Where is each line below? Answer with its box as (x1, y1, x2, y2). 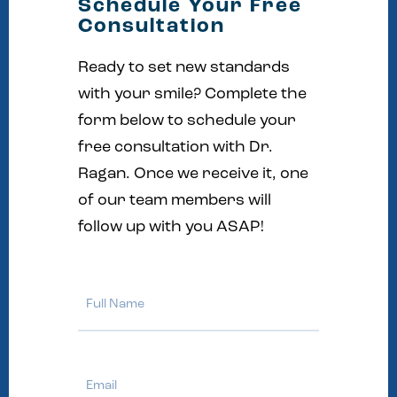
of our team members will (78, 192, 272, 209)
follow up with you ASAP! (78, 219, 265, 236)
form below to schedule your (78, 113, 297, 129)
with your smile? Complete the (78, 86, 307, 103)
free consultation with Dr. (78, 139, 274, 156)
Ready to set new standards (78, 59, 291, 76)
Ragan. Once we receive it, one (78, 166, 309, 183)
